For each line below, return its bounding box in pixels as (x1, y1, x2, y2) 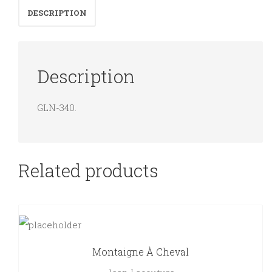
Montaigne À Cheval (92, 245, 189, 259)
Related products (18, 158, 158, 183)
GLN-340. (37, 101, 76, 114)
